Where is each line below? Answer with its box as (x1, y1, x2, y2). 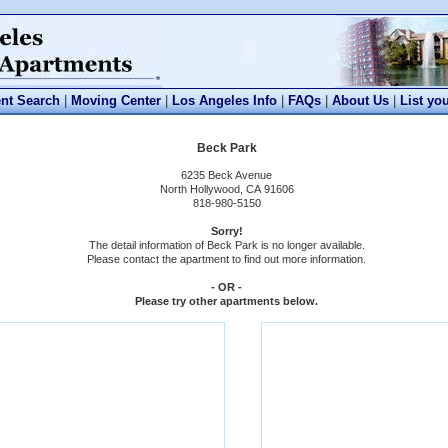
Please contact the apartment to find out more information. (87, 252, 366, 265)
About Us (331, 93, 389, 108)
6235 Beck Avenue (181, 168, 272, 181)
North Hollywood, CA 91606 (159, 182, 294, 195)
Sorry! (210, 224, 243, 237)
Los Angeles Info (171, 93, 277, 108)
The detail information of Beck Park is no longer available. (88, 238, 365, 251)
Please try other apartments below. (135, 294, 318, 307)
